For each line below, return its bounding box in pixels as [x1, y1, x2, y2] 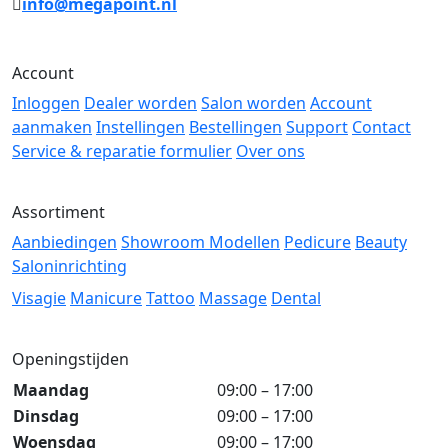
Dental [271, 286, 321, 309]
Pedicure [284, 230, 351, 253]
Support [286, 115, 348, 138]
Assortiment [12, 200, 105, 223]
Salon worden [201, 91, 306, 114]
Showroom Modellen [121, 230, 280, 253]
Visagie [12, 286, 66, 309]
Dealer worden [84, 91, 197, 114]
